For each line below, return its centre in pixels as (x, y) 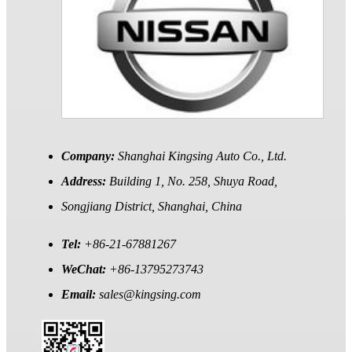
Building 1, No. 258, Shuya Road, (193, 181)
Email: (80, 295)
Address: (85, 181)
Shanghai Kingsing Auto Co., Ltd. (202, 156)
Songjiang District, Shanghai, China (152, 207)
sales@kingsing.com (150, 295)
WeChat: (85, 269)
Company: (90, 156)
